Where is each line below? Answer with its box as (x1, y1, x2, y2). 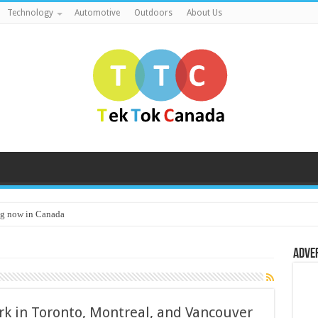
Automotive (74, 8, 120, 18)
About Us (186, 8, 222, 18)
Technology (6, 8, 53, 18)
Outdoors (133, 8, 172, 18)
